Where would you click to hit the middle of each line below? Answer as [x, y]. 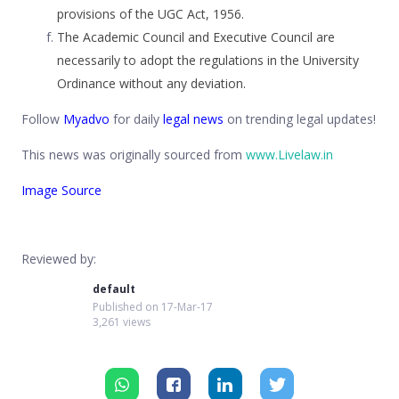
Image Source [61, 190]
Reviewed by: [59, 258]
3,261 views [122, 322]
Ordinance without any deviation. [151, 83]
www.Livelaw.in [289, 154]
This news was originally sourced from [134, 154]
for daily [136, 118]
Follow [42, 118]
